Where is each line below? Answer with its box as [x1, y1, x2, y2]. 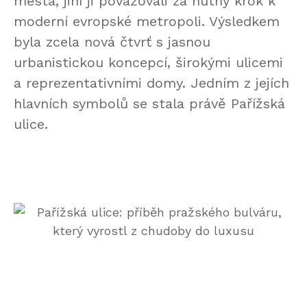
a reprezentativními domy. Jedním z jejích [14, 75, 289, 92]
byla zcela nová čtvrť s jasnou [14, 34, 210, 51]
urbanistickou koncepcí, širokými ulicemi [14, 54, 283, 71]
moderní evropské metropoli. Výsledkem [14, 13, 280, 30]
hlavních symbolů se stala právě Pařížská [14, 95, 285, 112]
